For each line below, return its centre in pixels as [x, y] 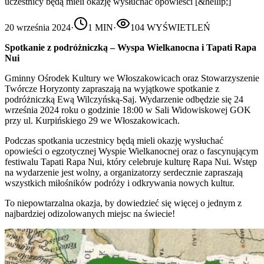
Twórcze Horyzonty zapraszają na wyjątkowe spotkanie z [112, 88]
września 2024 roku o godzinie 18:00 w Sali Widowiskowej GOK [128, 110]
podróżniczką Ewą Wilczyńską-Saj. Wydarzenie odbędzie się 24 [124, 99]
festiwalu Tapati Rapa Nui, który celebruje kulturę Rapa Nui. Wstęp [131, 161]
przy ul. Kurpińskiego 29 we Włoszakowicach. [92, 120]
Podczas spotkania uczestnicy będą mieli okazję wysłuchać [114, 140]
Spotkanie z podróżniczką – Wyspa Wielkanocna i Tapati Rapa [131, 47]
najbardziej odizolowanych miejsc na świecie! [90, 213]
